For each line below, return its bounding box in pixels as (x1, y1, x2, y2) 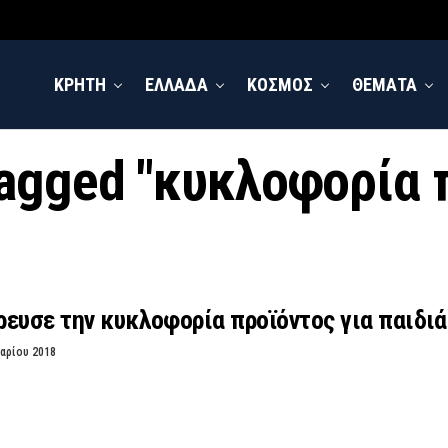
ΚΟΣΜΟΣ (247, 74, 313, 95)
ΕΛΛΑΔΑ (145, 74, 208, 95)
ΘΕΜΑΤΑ (352, 74, 417, 95)
